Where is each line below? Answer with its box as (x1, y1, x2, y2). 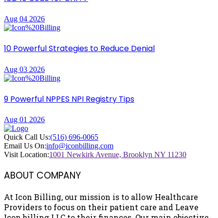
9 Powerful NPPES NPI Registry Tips (4, 93, 134, 105)
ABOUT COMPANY (4, 168, 81, 182)
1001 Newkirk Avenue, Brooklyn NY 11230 (49, 150, 186, 159)
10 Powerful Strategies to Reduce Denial (4, 43, 155, 54)
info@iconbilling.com (46, 142, 113, 150)
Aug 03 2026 (4, 65, 45, 73)
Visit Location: (4, 150, 49, 159)
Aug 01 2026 (4, 115, 45, 124)
